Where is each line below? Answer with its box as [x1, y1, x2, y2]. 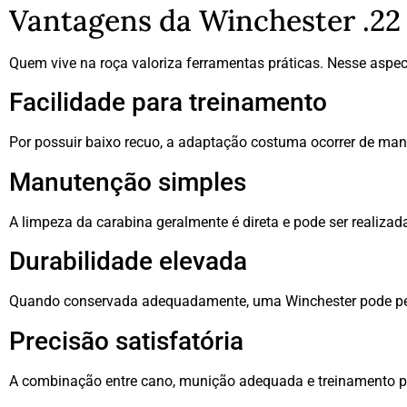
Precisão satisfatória [9, 325, 243, 356]
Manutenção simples [9, 166, 246, 197]
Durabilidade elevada [9, 246, 247, 277]
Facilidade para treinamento [9, 87, 327, 118]
